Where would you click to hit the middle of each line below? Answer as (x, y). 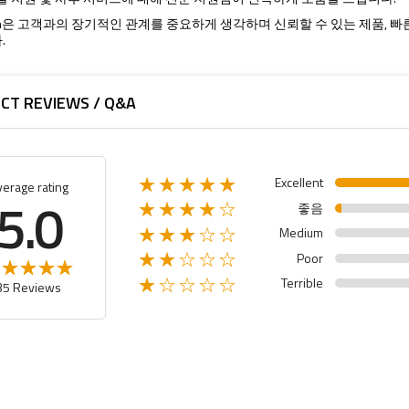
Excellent (299, 182)
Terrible (303, 283)
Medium (302, 232)
